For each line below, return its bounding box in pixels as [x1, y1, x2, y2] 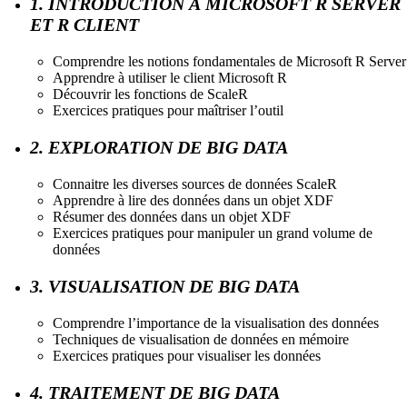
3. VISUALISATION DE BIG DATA [30, 275, 300, 296]
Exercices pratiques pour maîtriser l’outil [53, 102, 283, 118]
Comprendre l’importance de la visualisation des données [53, 314, 379, 331]
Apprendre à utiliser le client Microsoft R [53, 69, 287, 85]
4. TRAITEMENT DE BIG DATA [30, 382, 280, 402]
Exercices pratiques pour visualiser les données [53, 347, 321, 363]
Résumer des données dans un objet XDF [53, 208, 291, 224]
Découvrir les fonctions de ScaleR [53, 85, 248, 102]
